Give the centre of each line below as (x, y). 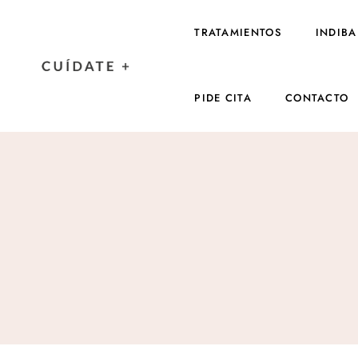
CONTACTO (317, 98)
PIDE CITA (223, 98)
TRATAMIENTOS (238, 32)
